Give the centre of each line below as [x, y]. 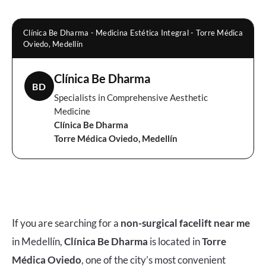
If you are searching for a [66, 223]
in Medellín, [38, 242]
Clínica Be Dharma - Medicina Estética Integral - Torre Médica [133, 33]
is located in [175, 242]
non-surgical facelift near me [185, 223]
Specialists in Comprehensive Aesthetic [131, 98]
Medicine [72, 111]
